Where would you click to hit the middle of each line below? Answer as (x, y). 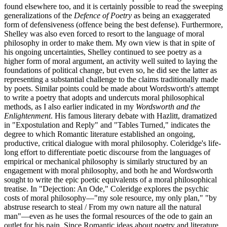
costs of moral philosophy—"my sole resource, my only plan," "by (110, 198)
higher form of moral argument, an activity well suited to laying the (111, 61)
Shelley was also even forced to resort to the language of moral (104, 33)
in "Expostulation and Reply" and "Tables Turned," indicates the (107, 125)
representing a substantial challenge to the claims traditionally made (111, 79)
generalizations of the (39, 15)
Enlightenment (27, 116)
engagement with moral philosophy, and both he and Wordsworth (108, 170)
